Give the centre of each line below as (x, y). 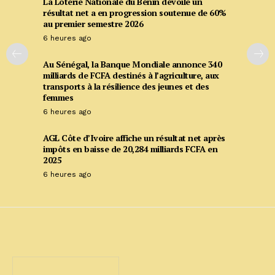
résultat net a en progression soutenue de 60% (135, 12)
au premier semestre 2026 (93, 23)
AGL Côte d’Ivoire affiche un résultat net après (134, 137)
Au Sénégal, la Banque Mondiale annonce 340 (132, 64)
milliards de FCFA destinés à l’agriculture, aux (131, 75)
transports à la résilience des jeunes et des (126, 86)
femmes (58, 97)
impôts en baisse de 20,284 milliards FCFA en (130, 149)
